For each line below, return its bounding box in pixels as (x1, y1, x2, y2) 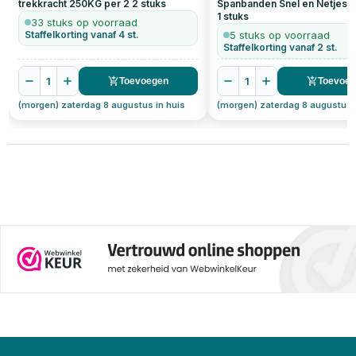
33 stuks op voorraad (31, 16, 138, 29)
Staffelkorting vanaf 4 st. (25, 29, 140, 41)
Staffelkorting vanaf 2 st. (223, 41, 339, 53)
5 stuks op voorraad (230, 29, 331, 41)
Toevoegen (119, 75, 169, 87)
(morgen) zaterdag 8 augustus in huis (18, 99, 186, 110)
